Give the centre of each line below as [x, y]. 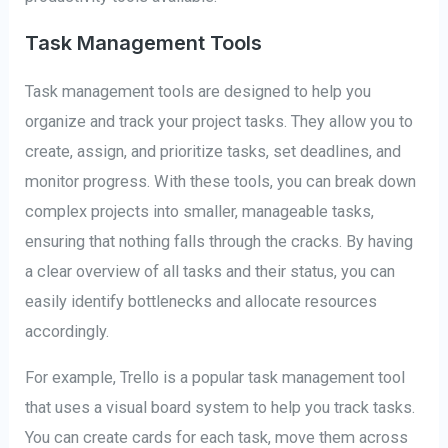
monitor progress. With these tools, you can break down [221, 181]
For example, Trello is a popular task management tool [215, 378]
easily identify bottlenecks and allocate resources [201, 301]
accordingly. [67, 331]
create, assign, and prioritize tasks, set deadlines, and [213, 151]
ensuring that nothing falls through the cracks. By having [219, 241]
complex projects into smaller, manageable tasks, [200, 211]
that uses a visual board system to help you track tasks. [220, 408]
